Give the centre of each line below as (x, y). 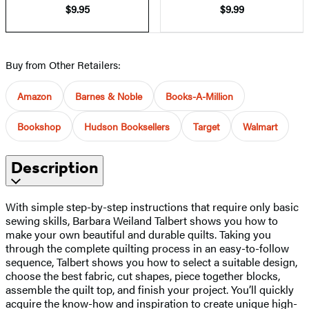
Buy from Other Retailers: (63, 64)
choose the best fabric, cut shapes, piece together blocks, (143, 275)
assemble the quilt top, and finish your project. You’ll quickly (150, 289)
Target (206, 126)
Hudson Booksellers (127, 126)
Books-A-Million (199, 96)
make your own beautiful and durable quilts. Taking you (138, 234)
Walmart (260, 126)
